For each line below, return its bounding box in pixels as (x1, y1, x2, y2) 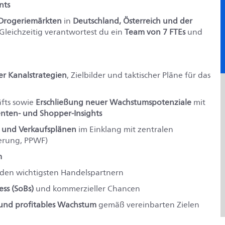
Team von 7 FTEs (125, 25, 185, 39)
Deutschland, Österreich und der (73, 14, 192, 28)
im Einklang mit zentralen (76, 123, 173, 136)
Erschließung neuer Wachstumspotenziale (36, 95, 191, 109)
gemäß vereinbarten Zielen (96, 198, 199, 211)
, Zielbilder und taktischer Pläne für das (67, 68, 210, 82)
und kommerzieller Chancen (34, 182, 140, 195)
